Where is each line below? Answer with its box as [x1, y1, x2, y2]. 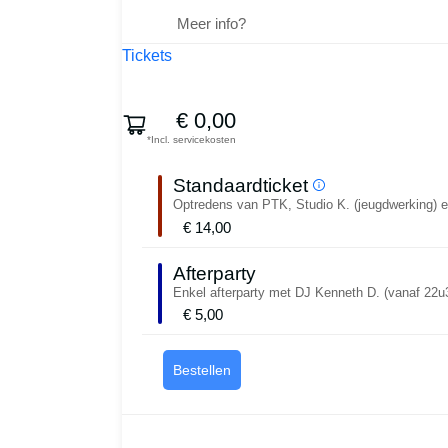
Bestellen [173, 361, 232, 378]
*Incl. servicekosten [147, 134, 236, 146]
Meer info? [177, 15, 246, 33]
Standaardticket [173, 175, 309, 197]
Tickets [122, 47, 172, 65]
